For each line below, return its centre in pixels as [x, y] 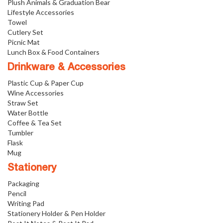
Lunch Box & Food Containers [54, 52]
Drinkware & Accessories [66, 67]
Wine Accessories [36, 93]
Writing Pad [26, 203]
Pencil [17, 193]
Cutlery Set [25, 32]
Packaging [23, 183]
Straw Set [23, 103]
